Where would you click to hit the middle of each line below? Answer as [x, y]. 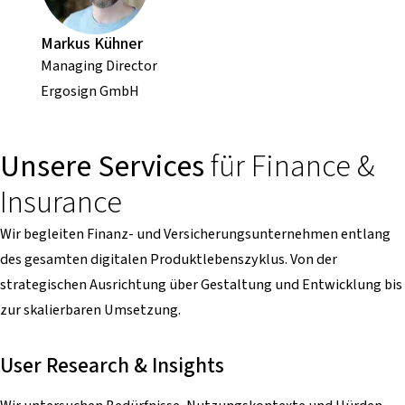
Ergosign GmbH [89, 90]
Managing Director [99, 65]
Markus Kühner [91, 43]
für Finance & [289, 166]
